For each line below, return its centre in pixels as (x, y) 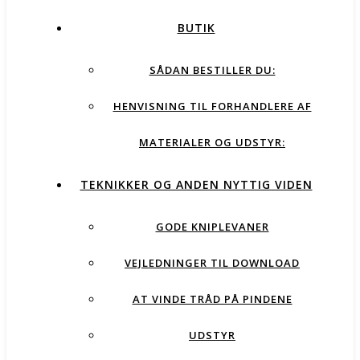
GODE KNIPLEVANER (212, 227)
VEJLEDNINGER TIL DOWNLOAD (212, 263)
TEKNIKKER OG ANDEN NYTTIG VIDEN (196, 184)
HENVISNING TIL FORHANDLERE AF (212, 106)
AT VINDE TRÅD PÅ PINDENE (212, 299)
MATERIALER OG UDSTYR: (212, 142)
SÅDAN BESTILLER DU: (212, 70)
